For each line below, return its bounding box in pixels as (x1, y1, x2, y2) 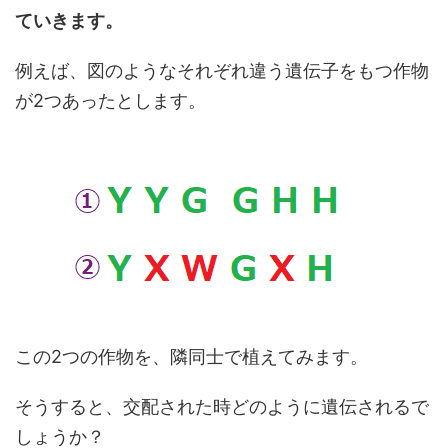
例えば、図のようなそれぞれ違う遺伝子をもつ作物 (15, 60, 429, 81)
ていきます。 (15, 10, 123, 31)
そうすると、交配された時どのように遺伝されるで (15, 396, 429, 417)
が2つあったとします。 (15, 90, 206, 111)
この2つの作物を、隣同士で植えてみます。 (15, 346, 368, 367)
